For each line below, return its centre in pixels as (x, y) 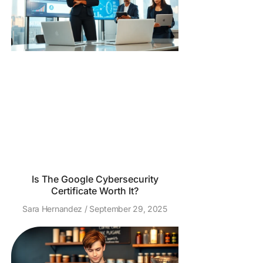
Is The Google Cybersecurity (95, 179)
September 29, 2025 (127, 209)
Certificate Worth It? (95, 191)
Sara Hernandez (53, 209)
